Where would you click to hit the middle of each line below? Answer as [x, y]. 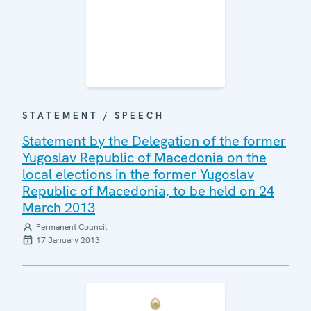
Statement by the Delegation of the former [154, 141]
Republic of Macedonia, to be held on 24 [148, 191]
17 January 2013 [68, 240]
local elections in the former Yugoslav [138, 174]
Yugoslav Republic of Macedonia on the [144, 158]
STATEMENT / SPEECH [93, 116]
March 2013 [59, 208]
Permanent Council [72, 227]
